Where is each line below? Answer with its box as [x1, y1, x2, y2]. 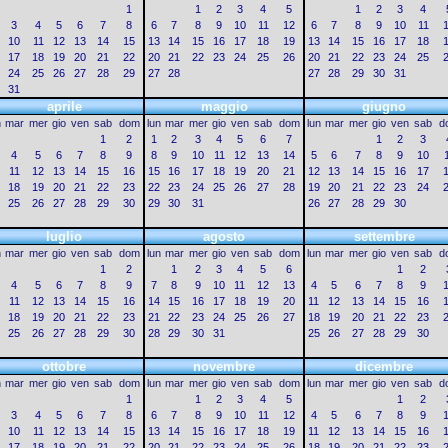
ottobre [42, 359, 86, 374]
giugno [362, 99, 406, 114]
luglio [46, 229, 82, 244]
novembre [193, 359, 255, 374]
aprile [46, 99, 82, 114]
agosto [203, 229, 245, 244]
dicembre [355, 359, 413, 374]
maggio [200, 99, 248, 114]
